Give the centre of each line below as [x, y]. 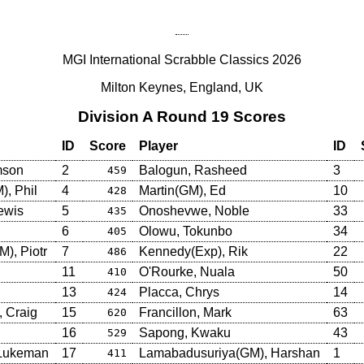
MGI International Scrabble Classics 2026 [182, 60]
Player [158, 145]
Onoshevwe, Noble [194, 210]
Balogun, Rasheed [193, 170]
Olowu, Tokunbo [185, 231]
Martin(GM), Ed [182, 190]
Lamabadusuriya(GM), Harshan [229, 353]
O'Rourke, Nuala [186, 271]
